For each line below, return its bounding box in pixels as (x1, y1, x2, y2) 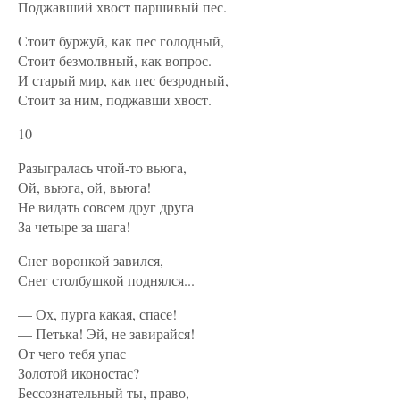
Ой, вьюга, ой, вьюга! (18, 178, 151, 196)
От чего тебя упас (18, 344, 126, 362)
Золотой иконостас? (18, 363, 139, 382)
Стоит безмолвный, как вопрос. (18, 51, 212, 70)
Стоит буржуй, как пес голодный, (18, 31, 224, 50)
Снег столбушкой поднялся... (18, 271, 195, 289)
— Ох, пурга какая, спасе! (18, 304, 177, 323)
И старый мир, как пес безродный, (18, 71, 229, 89)
